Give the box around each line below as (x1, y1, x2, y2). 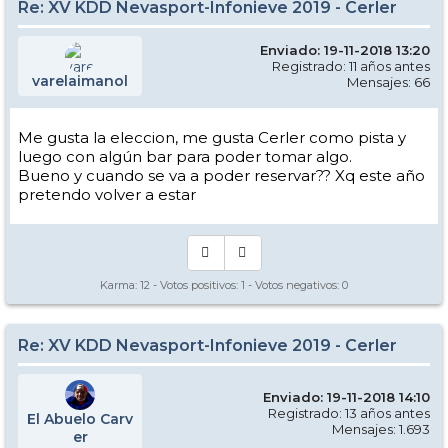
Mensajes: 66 (347, 73, 430, 90)
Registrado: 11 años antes (272, 57, 430, 74)
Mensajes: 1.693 (332, 420, 430, 437)
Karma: (100, 277, 140, 292)
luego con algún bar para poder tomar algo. (18, 146, 352, 166)
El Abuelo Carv (27, 409, 133, 428)
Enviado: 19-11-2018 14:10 (263, 388, 430, 405)
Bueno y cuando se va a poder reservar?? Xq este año (18, 165, 425, 185)
